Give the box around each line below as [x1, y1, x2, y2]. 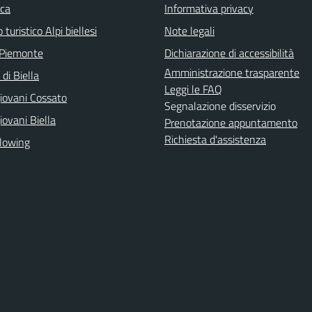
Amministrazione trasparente [164, 64, 299, 81]
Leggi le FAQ [164, 81, 222, 97]
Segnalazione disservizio [164, 97, 276, 114]
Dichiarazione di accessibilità [164, 45, 294, 61]
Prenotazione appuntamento [164, 114, 297, 131]
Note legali [164, 22, 214, 39]
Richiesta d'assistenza [164, 131, 266, 148]
